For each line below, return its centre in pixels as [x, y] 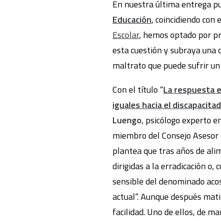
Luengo [127, 120]
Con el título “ [138, 90]
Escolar [126, 35]
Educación [132, 19]
